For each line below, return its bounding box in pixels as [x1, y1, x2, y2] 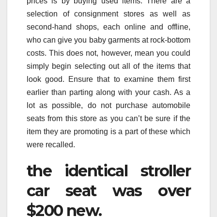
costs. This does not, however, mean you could [27, 49, 190, 58]
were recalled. [27, 140, 75, 149]
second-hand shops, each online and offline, [27, 23, 190, 31]
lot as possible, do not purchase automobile [27, 101, 190, 110]
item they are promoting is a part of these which [27, 127, 190, 136]
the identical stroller [27, 161, 190, 181]
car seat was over [27, 181, 190, 201]
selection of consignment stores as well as [27, 10, 190, 18]
